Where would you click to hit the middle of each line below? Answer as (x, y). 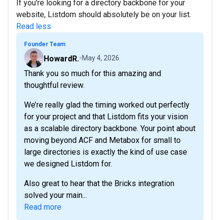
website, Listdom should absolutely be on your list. (104, 15)
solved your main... (55, 195)
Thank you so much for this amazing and (93, 74)
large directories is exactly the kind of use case (106, 152)
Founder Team (45, 44)
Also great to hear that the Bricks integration (99, 184)
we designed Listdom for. (68, 164)
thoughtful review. (54, 85)
